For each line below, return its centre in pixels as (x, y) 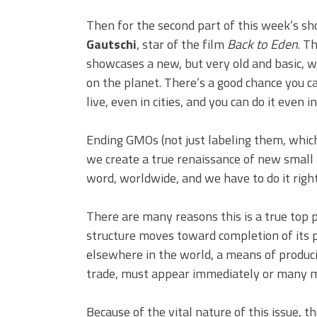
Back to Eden (263, 45)
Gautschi (111, 45)
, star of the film (182, 45)
